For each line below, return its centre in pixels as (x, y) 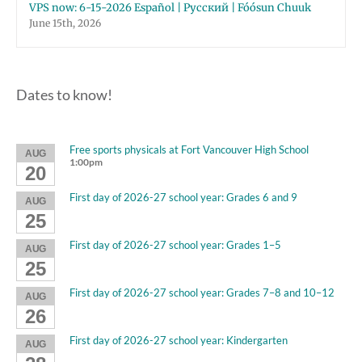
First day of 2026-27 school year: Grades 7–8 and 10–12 (202, 293)
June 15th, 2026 (65, 23)
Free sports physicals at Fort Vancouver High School (189, 149)
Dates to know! (64, 95)
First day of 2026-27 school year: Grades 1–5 (175, 245)
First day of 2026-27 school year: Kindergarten (179, 340)
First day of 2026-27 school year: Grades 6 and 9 (183, 197)
